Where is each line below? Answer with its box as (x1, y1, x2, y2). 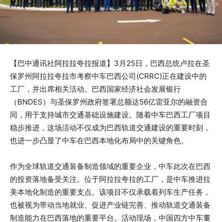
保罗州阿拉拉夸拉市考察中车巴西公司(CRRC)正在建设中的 (10, 71, 207, 81)
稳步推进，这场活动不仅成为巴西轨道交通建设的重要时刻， (10, 123, 211, 133)
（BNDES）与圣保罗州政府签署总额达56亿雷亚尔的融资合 (10, 97, 208, 107)
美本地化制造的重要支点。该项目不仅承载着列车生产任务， (10, 187, 211, 197)
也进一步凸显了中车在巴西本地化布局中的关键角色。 (10, 136, 188, 146)
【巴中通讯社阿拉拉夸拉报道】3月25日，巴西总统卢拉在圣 (10, 58, 210, 68)
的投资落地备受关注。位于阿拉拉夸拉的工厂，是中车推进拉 (10, 174, 211, 184)
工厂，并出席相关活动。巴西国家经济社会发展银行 (10, 84, 181, 94)
